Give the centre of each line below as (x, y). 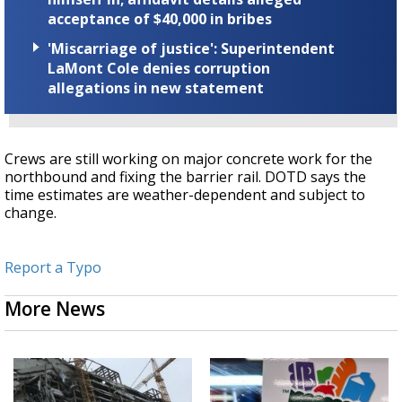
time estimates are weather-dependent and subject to (185, 195)
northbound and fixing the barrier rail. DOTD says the (185, 177)
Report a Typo (53, 268)
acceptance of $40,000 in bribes (160, 19)
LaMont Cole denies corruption (159, 69)
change (29, 213)
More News (55, 309)
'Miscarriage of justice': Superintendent (191, 49)
